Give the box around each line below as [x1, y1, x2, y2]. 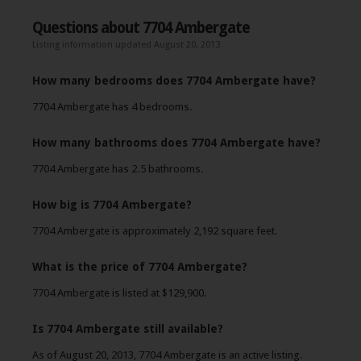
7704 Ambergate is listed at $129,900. [32, 287, 207, 299]
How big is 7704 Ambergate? [32, 198, 192, 211]
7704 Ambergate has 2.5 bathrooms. [32, 163, 204, 175]
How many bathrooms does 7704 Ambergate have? [32, 136, 321, 149]
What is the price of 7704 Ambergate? [32, 260, 247, 273]
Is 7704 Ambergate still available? [32, 322, 223, 335]
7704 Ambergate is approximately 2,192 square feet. [32, 225, 278, 237]
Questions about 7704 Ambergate [32, 19, 250, 37]
